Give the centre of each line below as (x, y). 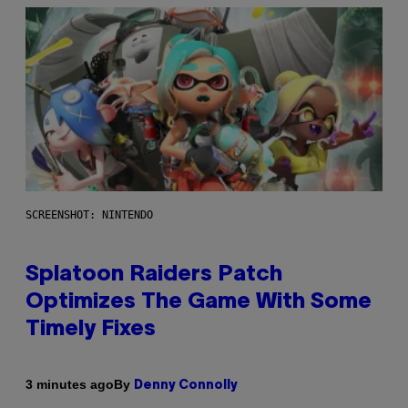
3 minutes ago (70, 385)
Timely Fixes (91, 329)
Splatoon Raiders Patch (154, 275)
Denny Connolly (186, 385)
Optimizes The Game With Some (199, 302)
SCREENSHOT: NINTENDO (89, 214)
